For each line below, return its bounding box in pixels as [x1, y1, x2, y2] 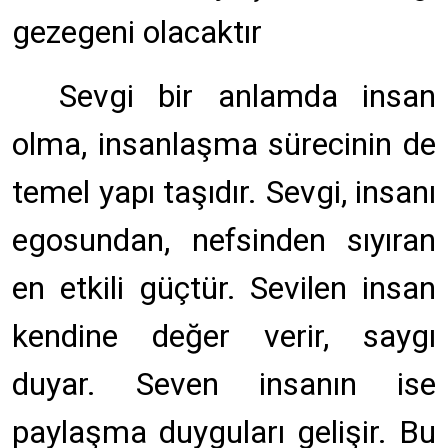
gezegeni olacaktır [12, 13, 262, 51]
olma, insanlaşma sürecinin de [12, 125, 436, 163]
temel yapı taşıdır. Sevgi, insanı [12, 173, 436, 211]
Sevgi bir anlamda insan [59, 77, 436, 115]
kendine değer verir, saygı [12, 317, 436, 355]
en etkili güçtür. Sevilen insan [12, 269, 436, 307]
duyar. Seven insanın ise [12, 365, 436, 403]
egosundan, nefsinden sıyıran [12, 221, 436, 259]
